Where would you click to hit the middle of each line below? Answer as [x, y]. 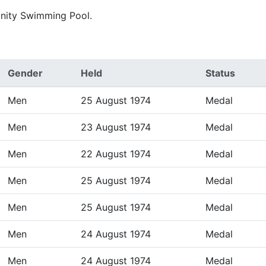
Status [220, 73]
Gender [25, 73]
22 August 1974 [116, 154]
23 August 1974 [116, 127]
